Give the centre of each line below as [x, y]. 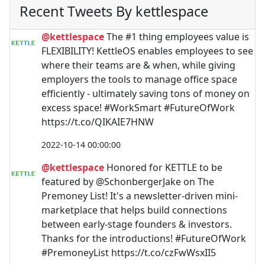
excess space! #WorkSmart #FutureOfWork [138, 108]
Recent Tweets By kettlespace [114, 11]
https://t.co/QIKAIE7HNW [98, 122]
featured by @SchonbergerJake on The [128, 182]
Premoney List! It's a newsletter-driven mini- [140, 196]
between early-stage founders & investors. [137, 224]
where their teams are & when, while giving [138, 65]
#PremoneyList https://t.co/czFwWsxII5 [129, 253]
